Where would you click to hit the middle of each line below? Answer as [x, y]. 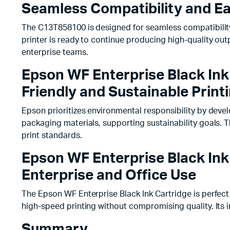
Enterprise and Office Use [109, 175]
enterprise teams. [55, 52]
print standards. [52, 136]
